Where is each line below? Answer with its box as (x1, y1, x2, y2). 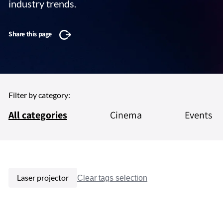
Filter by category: (8, 90, 70, 100)
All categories (8, 109, 67, 121)
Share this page (8, 29, 52, 38)
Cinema (110, 109, 142, 121)
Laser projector (17, 173, 69, 182)
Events (185, 109, 213, 121)
